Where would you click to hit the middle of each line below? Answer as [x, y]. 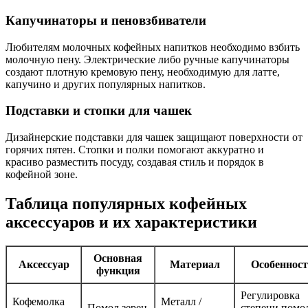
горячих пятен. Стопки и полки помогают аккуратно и [135, 150]
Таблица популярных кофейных [126, 204]
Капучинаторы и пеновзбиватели [106, 21]
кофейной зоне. [42, 175]
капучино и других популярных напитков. [106, 84]
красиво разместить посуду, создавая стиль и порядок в [135, 162]
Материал [195, 264]
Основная [118, 258]
